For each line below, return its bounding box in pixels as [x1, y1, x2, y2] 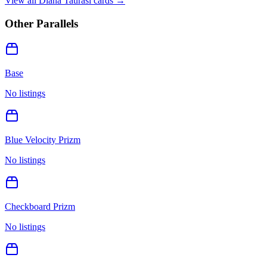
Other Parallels [5, 17, 78, 30]
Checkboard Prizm [5, 201, 75, 212]
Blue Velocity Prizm [5, 134, 80, 145]
